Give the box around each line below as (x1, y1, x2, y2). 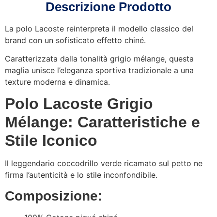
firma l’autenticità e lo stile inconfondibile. (5, 170, 157, 180)
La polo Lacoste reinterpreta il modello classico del (5, 23, 193, 33)
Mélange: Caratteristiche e (5, 113, 200, 131)
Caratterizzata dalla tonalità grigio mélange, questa (5, 53, 194, 63)
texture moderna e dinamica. (5, 77, 110, 87)
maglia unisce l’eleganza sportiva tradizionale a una (5, 65, 194, 75)
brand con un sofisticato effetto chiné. (5, 35, 146, 45)
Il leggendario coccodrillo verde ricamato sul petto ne (5, 158, 202, 169)
